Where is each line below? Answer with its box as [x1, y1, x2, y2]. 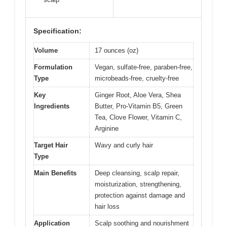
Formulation [34, 63, 72, 71]
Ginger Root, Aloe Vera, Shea [95, 91, 181, 99]
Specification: [33, 27, 82, 35]
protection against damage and [95, 192, 185, 200]
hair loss [95, 203, 120, 211]
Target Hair [34, 141, 68, 149]
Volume [34, 47, 58, 55]
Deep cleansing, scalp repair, [95, 169, 179, 177]
